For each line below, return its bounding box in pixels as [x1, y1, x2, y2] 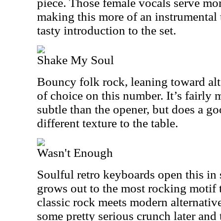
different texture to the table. [37, 116, 178, 130]
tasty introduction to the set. [37, 24, 176, 37]
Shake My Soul [37, 53, 114, 67]
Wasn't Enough [37, 146, 113, 159]
